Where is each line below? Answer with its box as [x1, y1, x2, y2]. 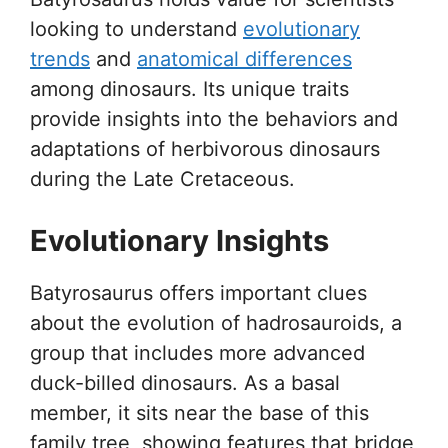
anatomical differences [137, 47, 352, 71]
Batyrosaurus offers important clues [30, 281, 367, 305]
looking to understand [30, 17, 243, 41]
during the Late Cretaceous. [30, 167, 295, 191]
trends [30, 47, 90, 71]
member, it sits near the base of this [30, 401, 369, 425]
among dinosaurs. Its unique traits [30, 77, 349, 101]
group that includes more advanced [30, 341, 365, 365]
